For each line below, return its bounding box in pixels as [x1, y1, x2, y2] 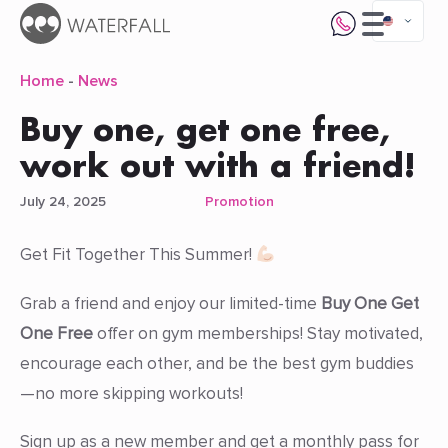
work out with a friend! [20, 145, 415, 185]
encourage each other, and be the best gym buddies [20, 352, 414, 374]
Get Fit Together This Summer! [20, 244, 256, 265]
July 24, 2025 [20, 193, 106, 210]
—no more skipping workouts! [20, 382, 243, 404]
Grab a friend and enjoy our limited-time [20, 292, 321, 314]
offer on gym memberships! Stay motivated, [93, 322, 423, 344]
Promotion [205, 193, 274, 210]
